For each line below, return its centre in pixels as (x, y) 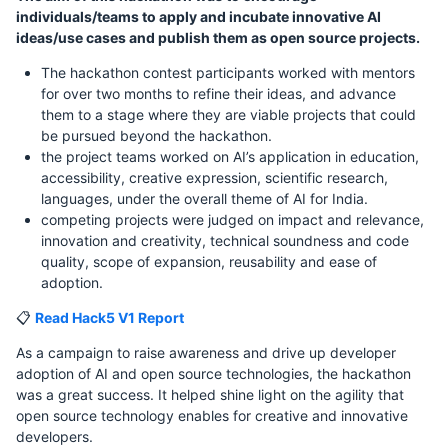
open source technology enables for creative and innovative (212, 415)
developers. (54, 436)
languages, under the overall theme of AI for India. (204, 198)
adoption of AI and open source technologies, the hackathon (213, 373)
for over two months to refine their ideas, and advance (218, 93)
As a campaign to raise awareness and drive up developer (206, 352)
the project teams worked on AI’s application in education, (230, 156)
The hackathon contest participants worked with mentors (228, 72)
